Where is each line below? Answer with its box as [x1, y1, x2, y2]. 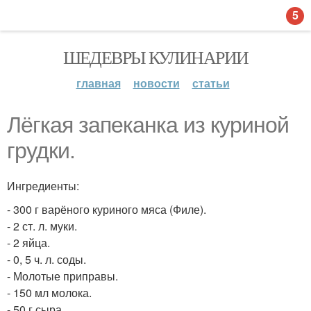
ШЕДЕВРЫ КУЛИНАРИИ [62, 45, 249, 69]
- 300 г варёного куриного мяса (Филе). [7, 201, 206, 217]
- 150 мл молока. [7, 285, 92, 301]
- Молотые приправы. [7, 268, 118, 284]
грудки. [7, 138, 75, 163]
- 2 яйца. [7, 235, 50, 251]
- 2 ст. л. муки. [7, 218, 77, 234]
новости [133, 75, 180, 91]
